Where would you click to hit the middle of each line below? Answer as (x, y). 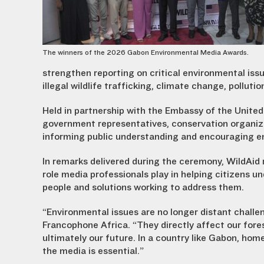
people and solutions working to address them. (143, 187)
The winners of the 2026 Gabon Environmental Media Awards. (146, 52)
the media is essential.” (93, 251)
